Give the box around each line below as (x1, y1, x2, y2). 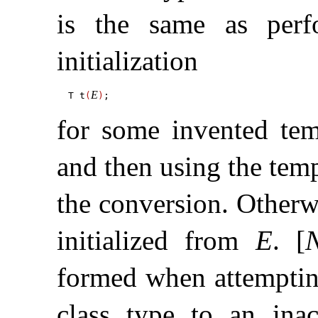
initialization (57, 45, 198, 77)
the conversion (57, 188, 221, 219)
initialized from (57, 225, 256, 256)
